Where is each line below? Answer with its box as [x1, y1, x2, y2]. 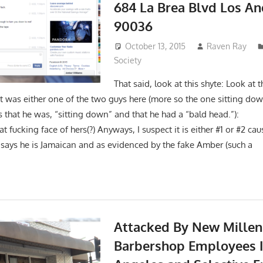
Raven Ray [207, 41, 247, 51]
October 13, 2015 [124, 41, 186, 51]
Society [113, 55, 141, 65]
